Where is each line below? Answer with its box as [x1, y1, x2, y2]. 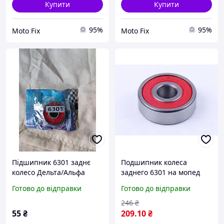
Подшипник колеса [121, 157, 187, 167]
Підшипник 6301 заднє [12, 157, 90, 167]
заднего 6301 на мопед [121, 167, 200, 177]
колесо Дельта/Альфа [12, 167, 85, 177]
